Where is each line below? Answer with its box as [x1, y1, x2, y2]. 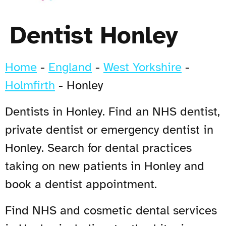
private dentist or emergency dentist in [5, 122, 213, 137]
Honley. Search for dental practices [5, 140, 192, 155]
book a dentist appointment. [5, 176, 157, 192]
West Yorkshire [103, 59, 182, 75]
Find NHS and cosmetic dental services [5, 202, 217, 218]
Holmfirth [5, 77, 55, 93]
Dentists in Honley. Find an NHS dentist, [5, 103, 220, 119]
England [48, 59, 92, 75]
